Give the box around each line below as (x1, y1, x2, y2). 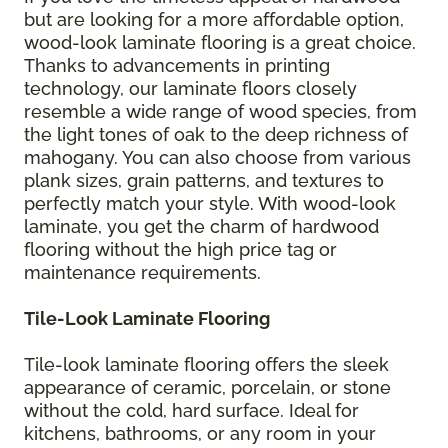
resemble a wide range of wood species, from (24, 100, 417, 122)
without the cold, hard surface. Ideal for (24, 399, 359, 421)
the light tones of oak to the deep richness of (24, 123, 408, 145)
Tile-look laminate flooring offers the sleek (24, 353, 389, 375)
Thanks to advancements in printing (24, 54, 330, 76)
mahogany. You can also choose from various (24, 146, 411, 168)
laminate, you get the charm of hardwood (24, 215, 379, 237)
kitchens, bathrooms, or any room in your (24, 422, 376, 444)
